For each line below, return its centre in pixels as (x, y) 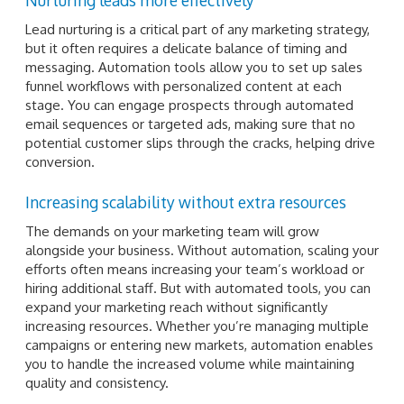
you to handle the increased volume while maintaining (190, 364)
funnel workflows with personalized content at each (184, 86)
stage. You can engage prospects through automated (189, 105)
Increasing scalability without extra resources (186, 202)
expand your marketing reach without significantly (176, 308)
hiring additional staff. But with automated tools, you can (198, 289)
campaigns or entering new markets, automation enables (199, 345)
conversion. (60, 161)
